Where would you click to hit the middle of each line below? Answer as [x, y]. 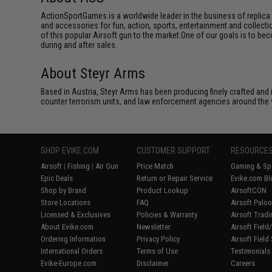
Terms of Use [158, 251]
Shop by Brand [64, 190]
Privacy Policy [158, 239]
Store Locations [66, 202]
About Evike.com [67, 226]
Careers [243, 263]
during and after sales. [79, 45]
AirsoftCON [249, 190]
